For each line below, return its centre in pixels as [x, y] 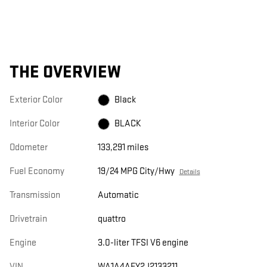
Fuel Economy [37, 172]
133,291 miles [123, 148]
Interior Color [35, 124]
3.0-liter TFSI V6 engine [143, 243]
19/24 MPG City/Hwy [136, 172]
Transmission [35, 195]
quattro [111, 219]
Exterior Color [36, 100]
